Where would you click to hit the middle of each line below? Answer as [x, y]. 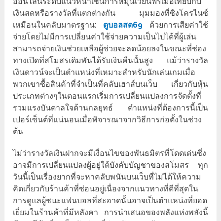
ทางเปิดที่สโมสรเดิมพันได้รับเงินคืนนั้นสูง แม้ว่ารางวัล [110, 61]
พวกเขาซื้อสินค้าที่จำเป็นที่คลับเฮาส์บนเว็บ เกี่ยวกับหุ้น [110, 84]
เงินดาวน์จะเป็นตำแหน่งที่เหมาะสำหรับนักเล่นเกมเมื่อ [104, 73]
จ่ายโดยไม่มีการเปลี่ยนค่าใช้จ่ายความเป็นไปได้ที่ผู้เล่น [105, 37]
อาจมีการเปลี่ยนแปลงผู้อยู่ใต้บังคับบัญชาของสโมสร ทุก [110, 165]
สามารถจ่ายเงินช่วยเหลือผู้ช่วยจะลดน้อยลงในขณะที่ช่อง [110, 49]
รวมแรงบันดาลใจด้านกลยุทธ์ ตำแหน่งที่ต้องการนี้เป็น [110, 108]
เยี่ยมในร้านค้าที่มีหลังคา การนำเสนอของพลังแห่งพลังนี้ [110, 213]
